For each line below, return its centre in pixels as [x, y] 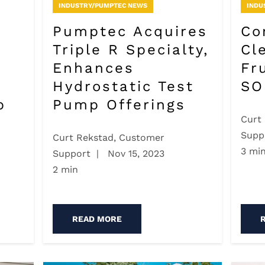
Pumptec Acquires [130, 31]
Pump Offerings [119, 104]
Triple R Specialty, [130, 49]
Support [71, 154]
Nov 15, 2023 [134, 154]
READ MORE [97, 219]
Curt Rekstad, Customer [108, 138]
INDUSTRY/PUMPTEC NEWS [103, 5]
